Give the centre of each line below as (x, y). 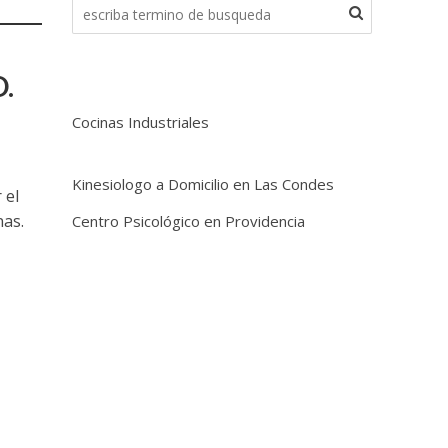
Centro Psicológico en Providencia (189, 221)
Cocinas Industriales (141, 122)
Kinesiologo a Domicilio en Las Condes (203, 184)
